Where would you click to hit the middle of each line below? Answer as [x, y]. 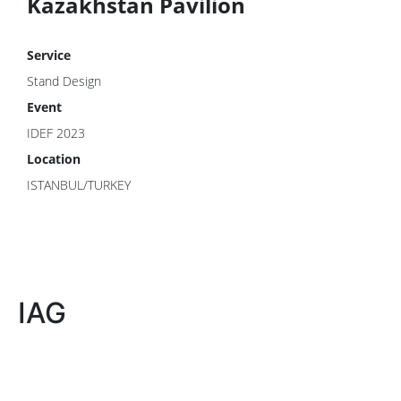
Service [49, 55]
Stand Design [64, 81]
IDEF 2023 [56, 133]
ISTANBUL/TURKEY [79, 185]
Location [54, 159]
